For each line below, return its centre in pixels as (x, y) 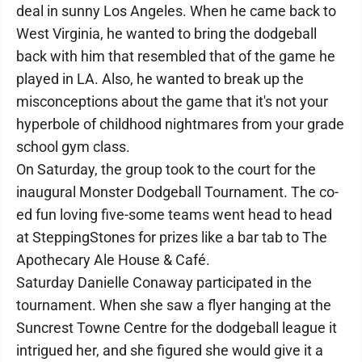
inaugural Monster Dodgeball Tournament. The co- (177, 192)
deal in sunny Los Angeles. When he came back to (176, 11)
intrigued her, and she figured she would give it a (170, 350)
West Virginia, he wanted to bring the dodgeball (166, 34)
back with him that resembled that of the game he (176, 56)
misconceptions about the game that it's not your (172, 101)
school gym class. (73, 147)
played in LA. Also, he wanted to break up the (160, 79)
